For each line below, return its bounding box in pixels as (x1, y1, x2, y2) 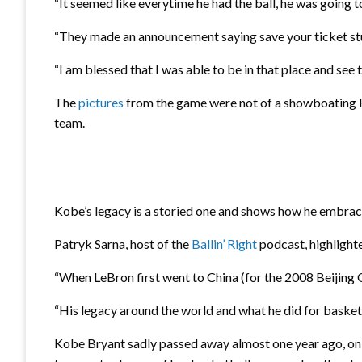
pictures (78, 95, 124, 111)
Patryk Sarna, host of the (54, 235, 192, 251)
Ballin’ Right (192, 235, 257, 251)
